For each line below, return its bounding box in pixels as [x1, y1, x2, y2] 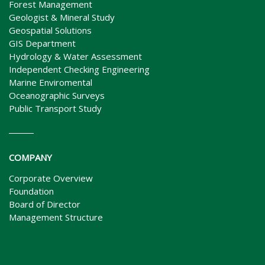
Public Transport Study [9, 102, 102, 115]
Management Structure [9, 211, 103, 223]
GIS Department [9, 37, 76, 50]
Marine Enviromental [9, 76, 92, 89]
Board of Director [9, 198, 80, 210]
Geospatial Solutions [9, 24, 92, 37]
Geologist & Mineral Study [9, 11, 115, 24]
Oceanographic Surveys [9, 89, 105, 102]
